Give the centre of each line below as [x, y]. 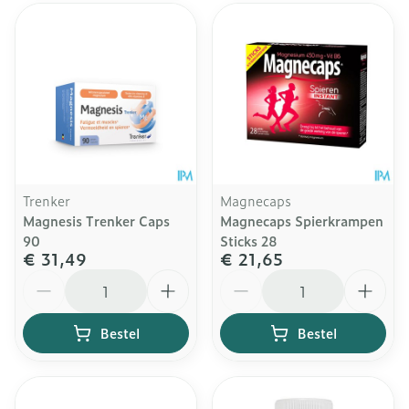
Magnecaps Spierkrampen [302, 220]
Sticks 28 [249, 241]
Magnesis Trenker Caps [96, 220]
